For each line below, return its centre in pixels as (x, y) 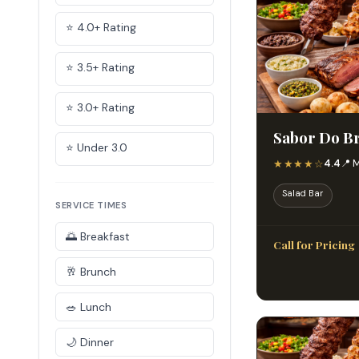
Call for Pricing (314, 245)
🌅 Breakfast (98, 236)
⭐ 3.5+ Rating (100, 67)
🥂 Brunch (91, 272)
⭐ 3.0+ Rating (100, 107)
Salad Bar (303, 193)
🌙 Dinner (90, 342)
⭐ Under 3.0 (97, 147)
